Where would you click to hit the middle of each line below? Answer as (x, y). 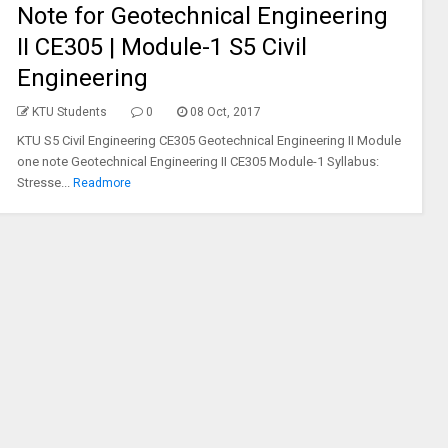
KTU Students (69, 112)
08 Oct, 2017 (225, 112)
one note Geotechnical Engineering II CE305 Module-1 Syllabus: (197, 161)
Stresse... (43, 182)
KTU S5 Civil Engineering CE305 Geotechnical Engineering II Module (208, 140)
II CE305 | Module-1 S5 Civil (161, 47)
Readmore (102, 183)
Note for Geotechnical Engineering (202, 16)
